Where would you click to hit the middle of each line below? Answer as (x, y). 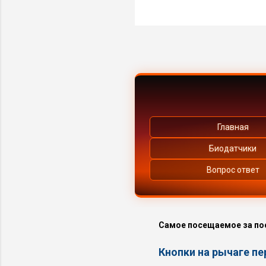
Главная (233, 127)
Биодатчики (233, 148)
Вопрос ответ (233, 170)
